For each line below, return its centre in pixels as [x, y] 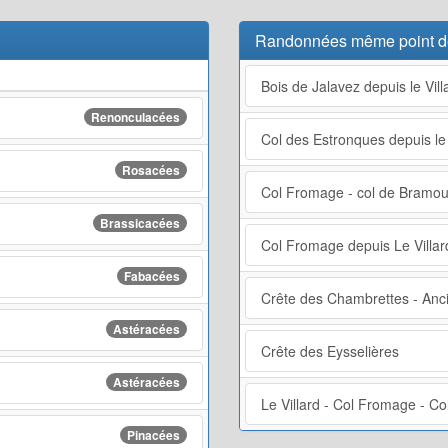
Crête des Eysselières [330, 350]
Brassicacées [140, 222]
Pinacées [153, 434]
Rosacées [151, 169]
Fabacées [152, 275]
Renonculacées [135, 116]
